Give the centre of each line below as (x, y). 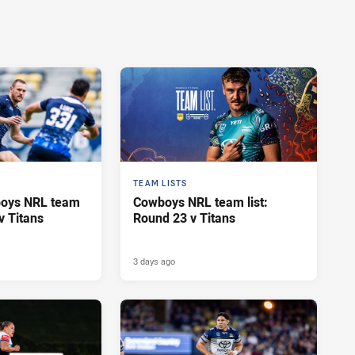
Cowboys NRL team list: (200, 202)
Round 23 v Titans (184, 218)
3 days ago (154, 261)
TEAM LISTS (160, 183)
